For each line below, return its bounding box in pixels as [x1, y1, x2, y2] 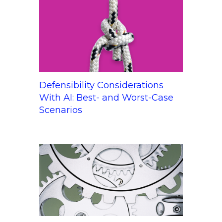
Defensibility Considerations [39, 79, 164, 91]
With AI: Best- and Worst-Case [39, 92, 173, 103]
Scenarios [39, 104, 82, 115]
